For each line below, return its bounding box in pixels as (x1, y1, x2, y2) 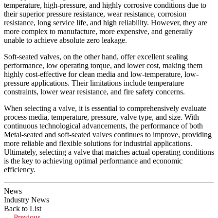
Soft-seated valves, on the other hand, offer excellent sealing (4, 53, 188, 61)
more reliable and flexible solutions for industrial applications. (4, 139, 192, 147)
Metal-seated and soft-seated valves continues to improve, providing (4, 130, 212, 139)
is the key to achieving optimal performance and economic (4, 157, 182, 165)
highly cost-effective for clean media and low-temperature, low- (4, 70, 199, 78)
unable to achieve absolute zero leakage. (4, 36, 127, 44)
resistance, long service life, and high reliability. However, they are (4, 18, 207, 27)
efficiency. (4, 165, 36, 174)
